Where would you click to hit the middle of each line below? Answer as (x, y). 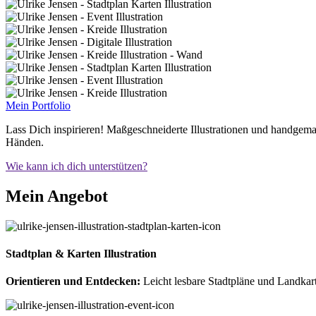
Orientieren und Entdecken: (74, 281)
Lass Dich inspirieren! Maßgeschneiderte (98, 129)
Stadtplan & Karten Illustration (81, 253)
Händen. (25, 142)
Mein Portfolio (38, 105)
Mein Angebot (57, 196)
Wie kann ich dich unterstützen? (77, 166)
